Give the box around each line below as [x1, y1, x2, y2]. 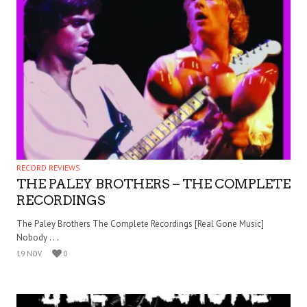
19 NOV [16, 248, 42, 258]
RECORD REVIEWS [16, 162, 80, 173]
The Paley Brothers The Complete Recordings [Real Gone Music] [16, 217, 264, 230]
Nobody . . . [16, 231, 58, 243]
